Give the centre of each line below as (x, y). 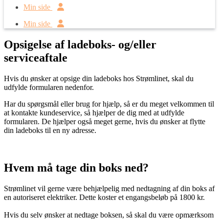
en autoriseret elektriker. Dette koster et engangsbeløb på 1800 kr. (104, 197)
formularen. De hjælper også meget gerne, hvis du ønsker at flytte (105, 121)
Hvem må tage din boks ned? (76, 167)
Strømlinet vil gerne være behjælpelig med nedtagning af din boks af (109, 188)
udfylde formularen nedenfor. (49, 87)
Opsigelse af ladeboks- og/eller (80, 44)
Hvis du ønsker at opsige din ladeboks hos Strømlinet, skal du (99, 78)
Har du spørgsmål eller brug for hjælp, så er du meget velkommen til (109, 104)
